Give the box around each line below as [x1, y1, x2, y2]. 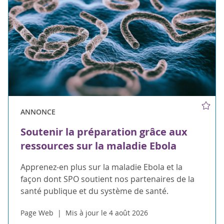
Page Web [20, 208, 53, 218]
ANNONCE [20, 107, 55, 117]
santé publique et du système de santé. [20, 185, 168, 197]
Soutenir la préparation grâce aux [20, 125, 187, 139]
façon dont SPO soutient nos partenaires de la [20, 173, 194, 185]
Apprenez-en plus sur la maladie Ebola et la [20, 161, 182, 173]
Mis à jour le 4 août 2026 [65, 208, 148, 218]
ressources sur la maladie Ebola [20, 139, 176, 153]
